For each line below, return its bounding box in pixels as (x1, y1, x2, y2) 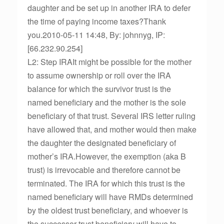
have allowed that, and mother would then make (27, 123, 196, 135)
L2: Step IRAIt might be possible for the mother (27, 56, 191, 67)
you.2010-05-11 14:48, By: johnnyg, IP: (27, 29, 165, 40)
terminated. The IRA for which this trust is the (27, 177, 185, 189)
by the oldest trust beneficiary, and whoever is (27, 204, 188, 216)
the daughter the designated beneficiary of (27, 137, 176, 148)
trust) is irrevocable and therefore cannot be (27, 164, 180, 175)
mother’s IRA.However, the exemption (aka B (27, 150, 186, 162)
